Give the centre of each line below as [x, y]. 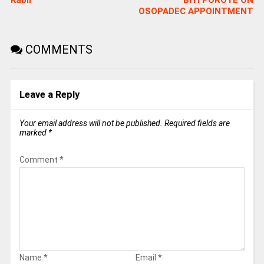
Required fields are [197, 123]
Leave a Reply [49, 95]
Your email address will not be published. [91, 123]
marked [34, 133]
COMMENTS [57, 50]
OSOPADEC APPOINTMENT [196, 11]
